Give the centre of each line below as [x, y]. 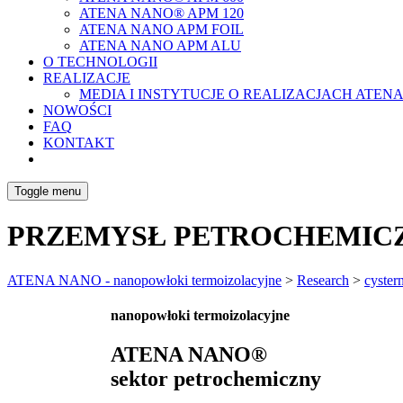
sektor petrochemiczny [216, 379]
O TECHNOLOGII [100, 61]
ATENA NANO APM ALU [160, 45]
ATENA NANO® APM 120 [161, 13]
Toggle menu [48, 191]
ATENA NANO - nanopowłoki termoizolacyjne [144, 280]
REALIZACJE [87, 77]
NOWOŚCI [77, 110]
